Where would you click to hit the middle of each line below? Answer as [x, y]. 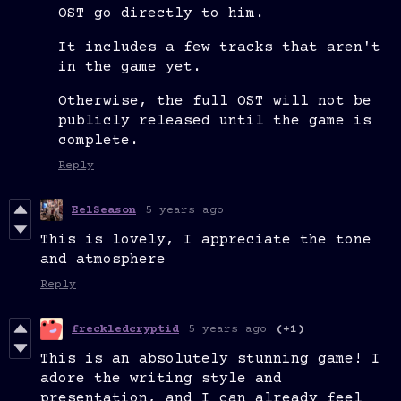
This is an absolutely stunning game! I [210, 359]
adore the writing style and [161, 379]
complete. [98, 141]
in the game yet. [130, 68]
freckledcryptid [125, 329]
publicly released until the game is [215, 121]
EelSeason [104, 210]
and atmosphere [103, 260]
